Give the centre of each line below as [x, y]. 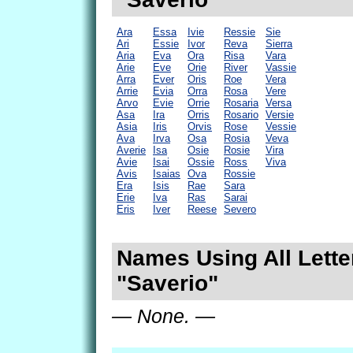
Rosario [241, 114]
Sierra [279, 43]
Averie [131, 150]
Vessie [281, 126]
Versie [280, 114]
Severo [240, 209]
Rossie [240, 173]
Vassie [281, 67]
